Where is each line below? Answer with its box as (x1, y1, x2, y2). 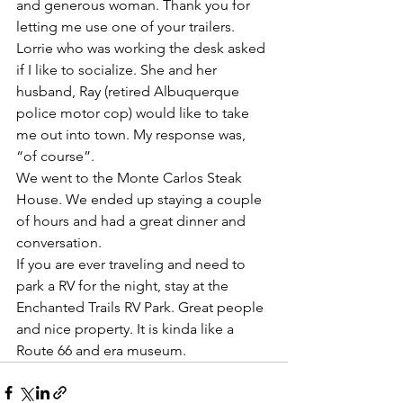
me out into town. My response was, (16, 126, 249, 143)
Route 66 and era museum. (16, 342, 190, 359)
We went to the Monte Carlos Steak (16, 169, 246, 186)
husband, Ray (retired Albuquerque (16, 83, 243, 100)
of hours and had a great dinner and (16, 212, 249, 229)
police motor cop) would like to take (16, 104, 253, 121)
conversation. (16, 234, 105, 251)
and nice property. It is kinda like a (16, 320, 237, 337)
